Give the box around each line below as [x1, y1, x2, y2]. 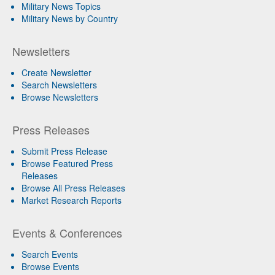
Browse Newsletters [21, 91, 98, 104]
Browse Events [21, 260, 79, 273]
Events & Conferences [12, 225, 122, 241]
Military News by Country [21, 12, 118, 25]
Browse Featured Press [21, 157, 113, 170]
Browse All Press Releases [21, 182, 125, 195]
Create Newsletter [21, 66, 91, 79]
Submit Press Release [21, 145, 107, 158]
